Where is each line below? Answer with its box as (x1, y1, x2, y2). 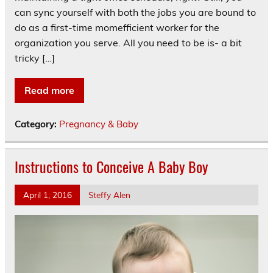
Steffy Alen (88, 190, 130, 200)
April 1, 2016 (23, 190, 72, 200)
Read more (24, 84, 74, 97)
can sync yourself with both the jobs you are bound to (15, 6, 256, 19)
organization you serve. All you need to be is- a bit (15, 37, 242, 49)
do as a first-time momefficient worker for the (15, 21, 219, 34)
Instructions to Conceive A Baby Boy (15, 155, 208, 178)
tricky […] (15, 52, 55, 65)
